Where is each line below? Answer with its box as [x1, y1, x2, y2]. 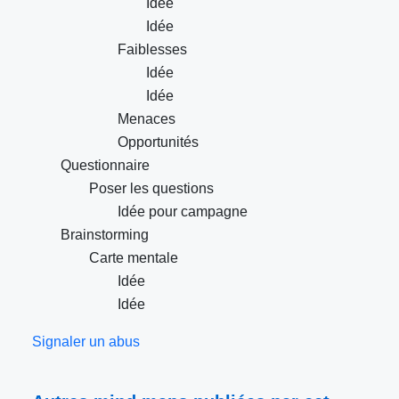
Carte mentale [89, 250, 178, 266]
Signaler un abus [32, 334, 140, 350]
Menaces [118, 111, 175, 127]
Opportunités [118, 134, 199, 151]
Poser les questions [89, 181, 214, 197]
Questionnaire [61, 158, 150, 174]
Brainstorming [61, 227, 149, 243]
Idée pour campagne [118, 204, 248, 220]
